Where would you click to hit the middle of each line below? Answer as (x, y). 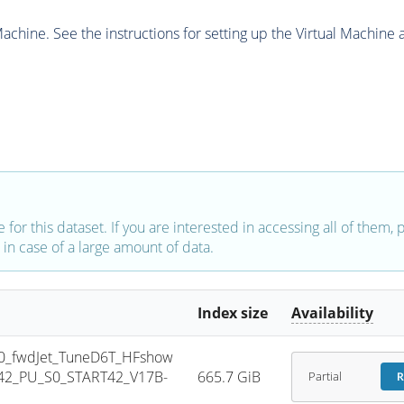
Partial (325, 377)
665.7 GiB (230, 376)
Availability (333, 312)
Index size (233, 312)
